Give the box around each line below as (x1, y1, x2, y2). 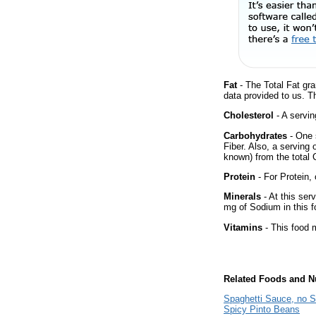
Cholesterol (224, 110, 274, 121)
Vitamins (224, 221, 262, 233)
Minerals (224, 191, 261, 202)
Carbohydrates (224, 130, 287, 141)
